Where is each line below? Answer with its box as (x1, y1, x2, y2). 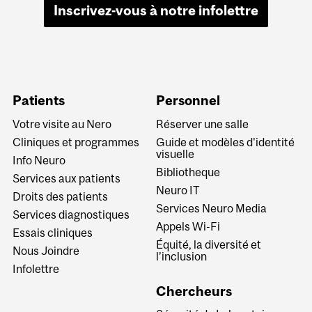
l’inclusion (155, 249, 207, 263)
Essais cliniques (13, 226, 93, 239)
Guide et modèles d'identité (155, 135, 295, 148)
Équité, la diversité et (155, 237, 261, 251)
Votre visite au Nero (13, 117, 112, 130)
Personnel (155, 93, 220, 109)
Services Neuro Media (155, 201, 267, 214)
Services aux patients (13, 171, 121, 185)
